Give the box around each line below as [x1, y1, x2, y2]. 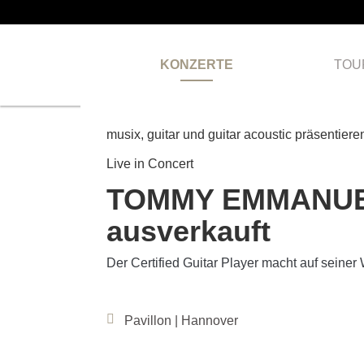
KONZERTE [160, 58, 234, 71]
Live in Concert [106, 157, 193, 171]
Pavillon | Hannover [124, 314, 238, 327]
